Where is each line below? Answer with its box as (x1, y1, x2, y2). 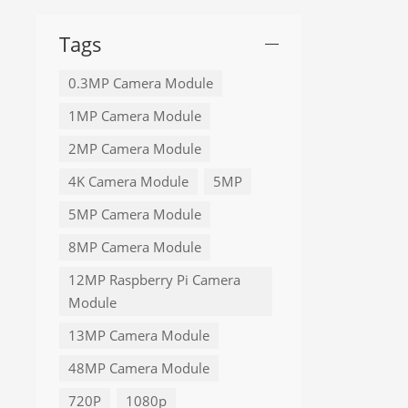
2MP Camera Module (68, 140, 201, 158)
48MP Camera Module (68, 360, 209, 378)
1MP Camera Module (68, 107, 201, 126)
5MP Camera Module (68, 206, 201, 224)
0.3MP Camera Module (68, 75, 213, 93)
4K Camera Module (68, 173, 189, 191)
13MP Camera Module (68, 327, 209, 345)
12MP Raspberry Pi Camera (68, 271, 240, 290)
